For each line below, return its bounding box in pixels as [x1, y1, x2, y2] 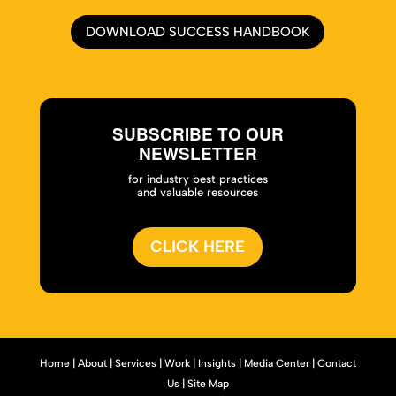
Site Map [187, 377, 229, 390]
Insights [197, 356, 236, 369]
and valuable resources [137, 186, 259, 199]
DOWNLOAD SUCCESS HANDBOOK [86, 23, 310, 40]
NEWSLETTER [138, 141, 257, 165]
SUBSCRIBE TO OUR [111, 122, 284, 146]
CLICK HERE [150, 237, 246, 257]
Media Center [243, 356, 309, 369]
